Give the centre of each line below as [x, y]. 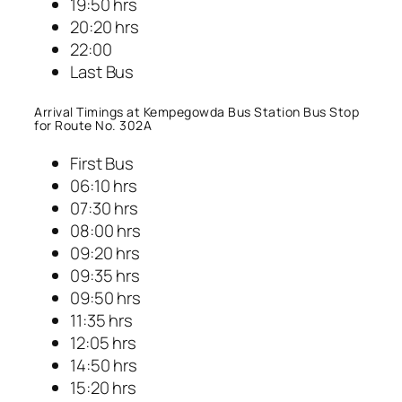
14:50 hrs [104, 366]
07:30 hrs [105, 209]
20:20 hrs [105, 27]
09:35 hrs [105, 276]
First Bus [102, 164]
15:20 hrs [104, 388]
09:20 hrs [105, 253]
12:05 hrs [104, 343]
